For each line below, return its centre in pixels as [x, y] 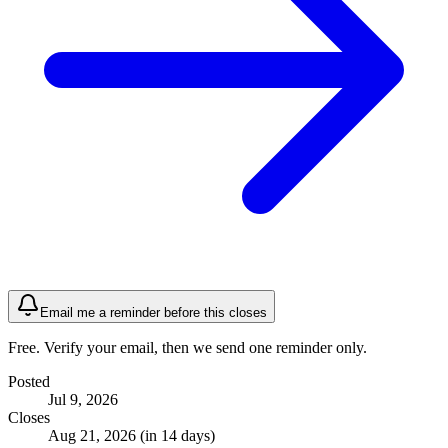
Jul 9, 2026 [83, 399]
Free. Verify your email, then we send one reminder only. [187, 347]
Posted [29, 381]
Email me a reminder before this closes [153, 312]
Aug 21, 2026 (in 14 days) [131, 435]
